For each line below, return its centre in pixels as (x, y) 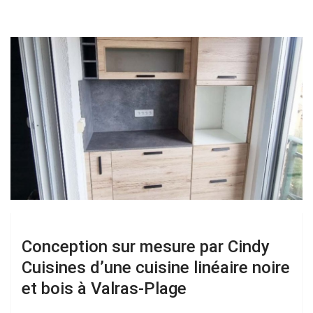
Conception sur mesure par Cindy (146, 247)
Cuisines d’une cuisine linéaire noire (156, 268)
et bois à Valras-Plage (104, 289)
